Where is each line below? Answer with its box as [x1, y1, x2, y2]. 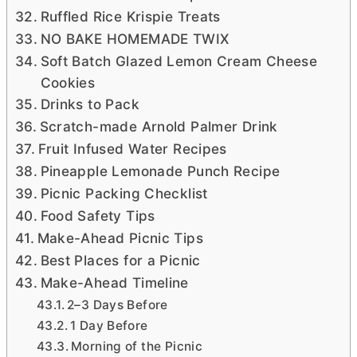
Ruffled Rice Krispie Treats [40, 8, 221, 25]
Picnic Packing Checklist [40, 185, 208, 202]
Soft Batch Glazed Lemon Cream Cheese [40, 53, 318, 69]
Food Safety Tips [40, 207, 155, 224]
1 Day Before [70, 318, 148, 333]
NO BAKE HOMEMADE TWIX [40, 30, 229, 47]
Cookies [40, 74, 96, 91]
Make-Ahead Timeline [40, 274, 189, 291]
